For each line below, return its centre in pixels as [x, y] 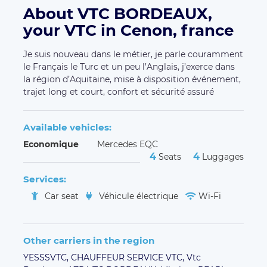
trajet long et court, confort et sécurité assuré [119, 92]
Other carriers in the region [89, 241]
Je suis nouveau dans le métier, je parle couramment [133, 55]
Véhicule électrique [139, 196]
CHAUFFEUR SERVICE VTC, [129, 258]
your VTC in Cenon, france [128, 31]
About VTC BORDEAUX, [118, 14]
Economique [51, 145]
